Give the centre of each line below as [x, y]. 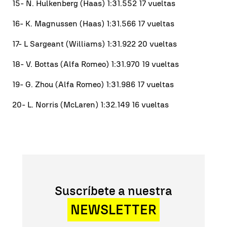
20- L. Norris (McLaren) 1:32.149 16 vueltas [90, 104]
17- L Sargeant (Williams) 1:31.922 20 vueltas [94, 44]
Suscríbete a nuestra [113, 191]
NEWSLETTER [113, 210]
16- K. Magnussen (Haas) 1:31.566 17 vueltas [93, 23]
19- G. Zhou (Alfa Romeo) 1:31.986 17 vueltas [93, 84]
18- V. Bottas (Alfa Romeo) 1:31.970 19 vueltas [96, 64]
